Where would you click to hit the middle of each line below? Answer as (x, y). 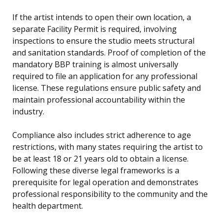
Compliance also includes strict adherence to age (102, 135)
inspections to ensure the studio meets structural (103, 41)
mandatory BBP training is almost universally (95, 65)
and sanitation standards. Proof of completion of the (109, 53)
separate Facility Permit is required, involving (95, 29)
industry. (28, 112)
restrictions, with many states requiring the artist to (108, 147)
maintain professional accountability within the (99, 100)
